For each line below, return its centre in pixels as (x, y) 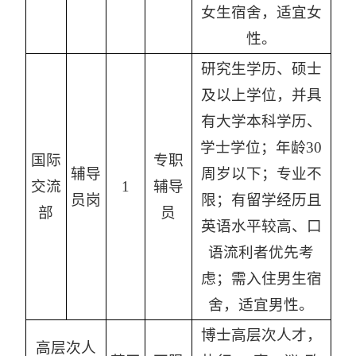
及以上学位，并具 (261, 95)
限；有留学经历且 (261, 200)
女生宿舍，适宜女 (261, 13)
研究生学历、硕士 (261, 69)
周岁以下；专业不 (261, 174)
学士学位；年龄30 (261, 148)
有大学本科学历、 (261, 122)
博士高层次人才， (261, 335)
